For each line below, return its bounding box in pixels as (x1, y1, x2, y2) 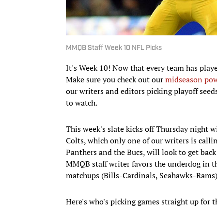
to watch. (66, 97, 97, 108)
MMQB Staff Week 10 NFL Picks (66, 44, 162, 52)
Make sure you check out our (66, 74, 165, 85)
